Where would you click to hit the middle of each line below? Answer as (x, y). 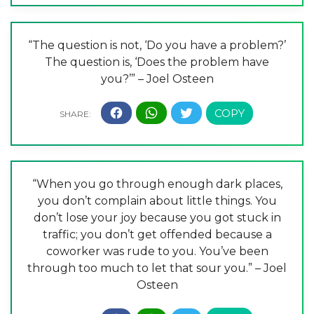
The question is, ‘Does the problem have (157, 62)
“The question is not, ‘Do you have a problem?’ (157, 45)
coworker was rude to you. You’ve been (157, 252)
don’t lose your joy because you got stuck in (157, 218)
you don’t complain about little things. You (157, 201)
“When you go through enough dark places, (157, 184)
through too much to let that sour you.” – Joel (157, 268)
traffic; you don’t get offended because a (157, 235)
